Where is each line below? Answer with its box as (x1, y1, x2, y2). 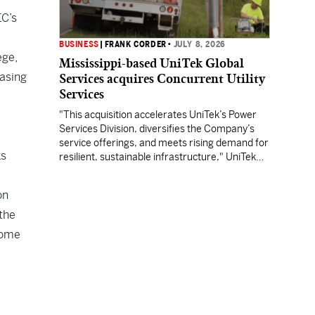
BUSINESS (59, 39, 99, 49)
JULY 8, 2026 (173, 39, 226, 49)
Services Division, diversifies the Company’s (59, 123, 255, 134)
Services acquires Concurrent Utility (59, 71, 265, 86)
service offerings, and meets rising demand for (59, 137, 269, 148)
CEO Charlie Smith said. (59, 165, 165, 176)
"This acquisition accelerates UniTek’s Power (59, 109, 257, 120)
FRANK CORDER (104, 39, 167, 49)
